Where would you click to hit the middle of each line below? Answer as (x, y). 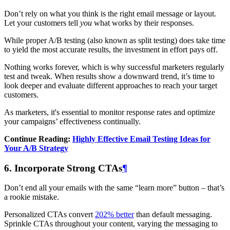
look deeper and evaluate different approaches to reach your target (111, 85)
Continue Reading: (38, 139)
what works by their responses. (143, 23)
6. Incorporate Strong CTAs (63, 168)
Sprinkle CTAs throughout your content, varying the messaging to (111, 224)
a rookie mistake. (32, 197)
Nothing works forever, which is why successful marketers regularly (114, 67)
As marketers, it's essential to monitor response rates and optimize (110, 112)
